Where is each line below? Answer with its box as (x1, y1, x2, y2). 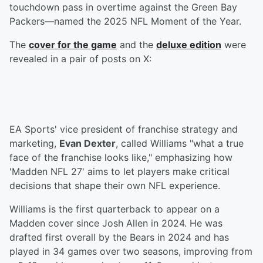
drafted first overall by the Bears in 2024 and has (9, 231, 229, 244)
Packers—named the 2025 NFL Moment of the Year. (9, 15, 241, 28)
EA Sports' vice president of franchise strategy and (9, 123, 238, 136)
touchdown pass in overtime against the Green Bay (9, 1, 237, 14)
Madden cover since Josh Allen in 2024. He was (9, 217, 222, 230)
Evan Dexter (59, 137, 116, 150)
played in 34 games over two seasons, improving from (9, 245, 252, 258)
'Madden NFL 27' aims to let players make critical (9, 166, 230, 178)
